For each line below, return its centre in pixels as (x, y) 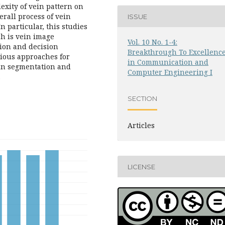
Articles (141, 125)
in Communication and (168, 62)
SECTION (142, 98)
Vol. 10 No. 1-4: (152, 42)
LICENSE (141, 166)
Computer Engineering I (170, 72)
